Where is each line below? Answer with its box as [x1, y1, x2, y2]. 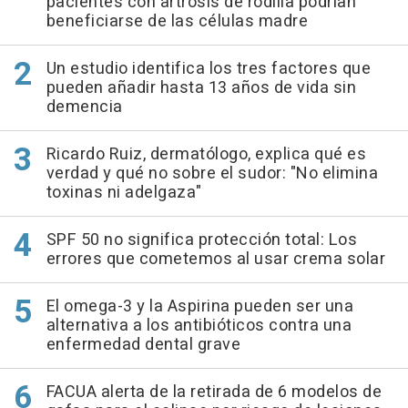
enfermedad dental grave [46, 331, 240, 357]
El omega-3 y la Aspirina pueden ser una [46, 293, 353, 319]
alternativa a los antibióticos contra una [46, 312, 352, 338]
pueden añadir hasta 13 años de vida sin [46, 75, 356, 100]
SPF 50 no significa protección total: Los [46, 227, 357, 252]
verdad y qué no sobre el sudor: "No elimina [46, 160, 378, 186]
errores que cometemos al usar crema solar [46, 246, 385, 271]
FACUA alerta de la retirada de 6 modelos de [46, 379, 382, 404]
